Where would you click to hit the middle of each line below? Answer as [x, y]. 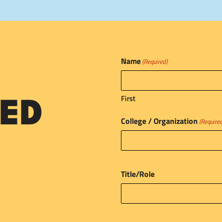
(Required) [155, 62]
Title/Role [138, 174]
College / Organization [159, 121]
